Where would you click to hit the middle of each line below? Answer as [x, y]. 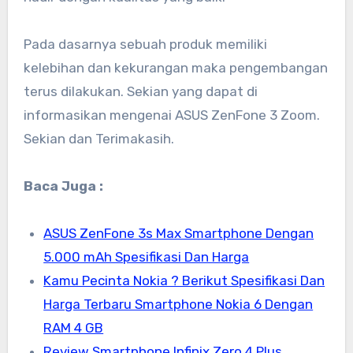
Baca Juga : [63, 186]
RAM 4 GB [74, 328]
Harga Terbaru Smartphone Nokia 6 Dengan [178, 305]
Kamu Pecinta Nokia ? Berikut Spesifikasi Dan [184, 281]
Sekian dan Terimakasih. [98, 139]
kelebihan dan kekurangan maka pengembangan [175, 68]
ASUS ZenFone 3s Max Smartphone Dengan [179, 234]
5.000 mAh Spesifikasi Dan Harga [147, 257]
